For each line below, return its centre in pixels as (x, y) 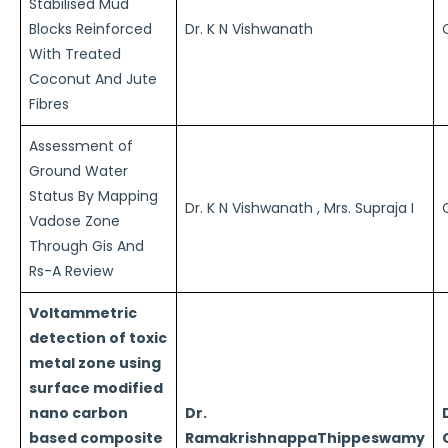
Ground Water (78, 171)
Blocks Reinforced (90, 29)
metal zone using (95, 363)
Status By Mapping (93, 196)
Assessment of (81, 146)
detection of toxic (98, 338)
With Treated (75, 54)
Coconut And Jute (93, 79)
